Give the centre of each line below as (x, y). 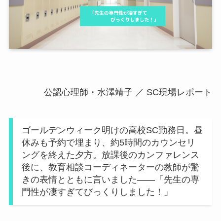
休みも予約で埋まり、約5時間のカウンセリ (108, 143)
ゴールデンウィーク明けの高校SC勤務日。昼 (112, 130)
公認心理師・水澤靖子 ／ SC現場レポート (128, 92)
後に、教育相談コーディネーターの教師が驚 (110, 167)
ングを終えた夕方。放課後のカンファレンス (110, 155)
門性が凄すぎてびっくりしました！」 (97, 192)
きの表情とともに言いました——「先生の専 (110, 180)
